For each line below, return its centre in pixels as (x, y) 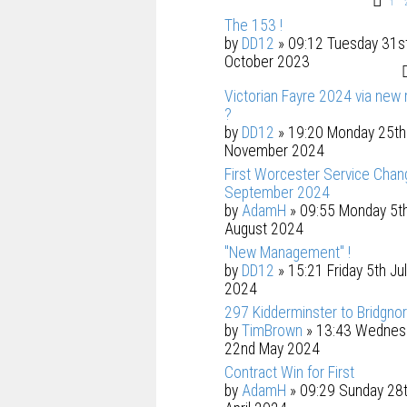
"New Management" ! (288, 253)
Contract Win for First (289, 373)
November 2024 (274, 151)
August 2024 (264, 229)
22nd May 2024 (272, 349)
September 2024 (277, 193)
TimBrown (272, 331)
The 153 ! (253, 26)
